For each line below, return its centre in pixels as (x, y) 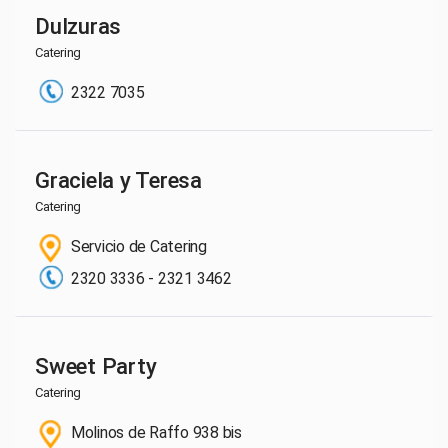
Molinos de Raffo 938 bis (154, 433)
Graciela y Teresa (118, 179)
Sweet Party (96, 365)
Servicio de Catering (137, 247)
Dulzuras (78, 25)
